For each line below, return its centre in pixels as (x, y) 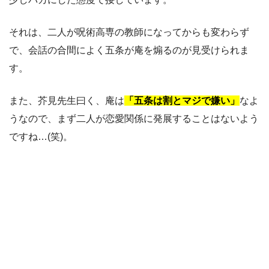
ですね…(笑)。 (41, 136)
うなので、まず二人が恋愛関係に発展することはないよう (134, 118)
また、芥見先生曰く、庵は (67, 100)
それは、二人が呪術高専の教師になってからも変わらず (129, 32)
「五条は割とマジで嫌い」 (182, 100)
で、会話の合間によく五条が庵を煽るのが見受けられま (129, 50)
